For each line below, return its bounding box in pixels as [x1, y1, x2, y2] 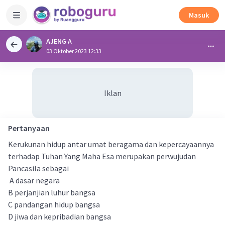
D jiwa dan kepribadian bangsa [8, 211, 111, 221]
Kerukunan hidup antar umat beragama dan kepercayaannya [8, 139, 214, 149]
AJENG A [46, 37, 72, 46]
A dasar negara [8, 175, 60, 185]
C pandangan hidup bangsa [8, 199, 101, 209]
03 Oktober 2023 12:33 [46, 47, 101, 55]
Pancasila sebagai [8, 163, 69, 173]
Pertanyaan [8, 123, 50, 133]
